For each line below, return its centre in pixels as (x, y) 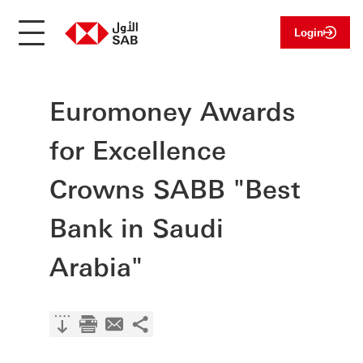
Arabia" (96, 265)
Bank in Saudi (137, 226)
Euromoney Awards (173, 110)
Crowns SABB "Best (175, 188)
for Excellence (138, 149)
